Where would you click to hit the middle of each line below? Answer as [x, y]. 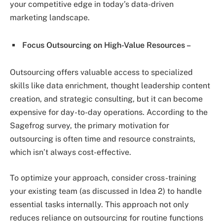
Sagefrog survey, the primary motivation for [90, 126]
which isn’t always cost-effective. [71, 152]
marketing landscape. [50, 17]
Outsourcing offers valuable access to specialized [101, 73]
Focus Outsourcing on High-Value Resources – [107, 45]
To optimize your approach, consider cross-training [103, 178]
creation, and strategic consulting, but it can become [106, 99]
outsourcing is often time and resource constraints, [103, 139]
